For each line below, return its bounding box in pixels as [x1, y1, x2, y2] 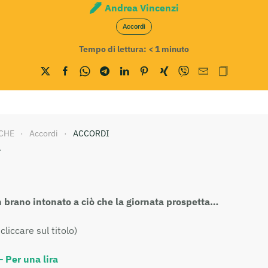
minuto [162, 43, 189, 54]
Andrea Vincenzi [104, 1, 179, 14]
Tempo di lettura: [79, 43, 147, 54]
